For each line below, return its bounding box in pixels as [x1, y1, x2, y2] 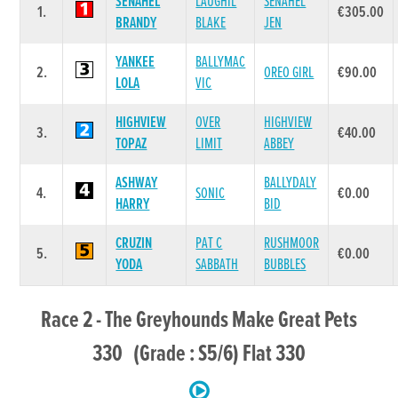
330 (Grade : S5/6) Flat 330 [92, 339, 306, 370]
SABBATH [195, 255, 239, 275]
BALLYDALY [264, 173, 317, 194]
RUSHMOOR [264, 234, 320, 254]
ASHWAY [115, 173, 158, 194]
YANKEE [115, 52, 155, 73]
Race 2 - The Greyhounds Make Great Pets [41, 306, 357, 336]
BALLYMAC [195, 52, 246, 73]
